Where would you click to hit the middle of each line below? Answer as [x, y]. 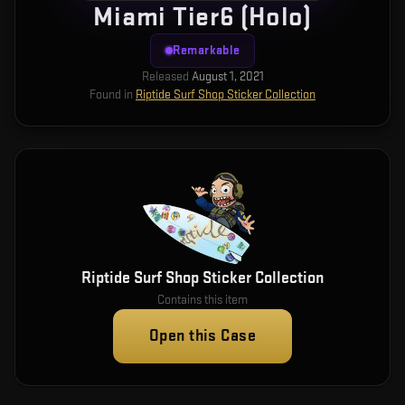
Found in [111, 94]
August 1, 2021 [227, 76]
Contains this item [202, 300]
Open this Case [202, 336]
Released [165, 76]
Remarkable [206, 50]
